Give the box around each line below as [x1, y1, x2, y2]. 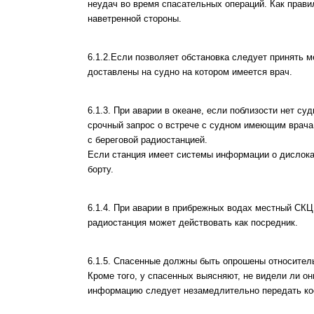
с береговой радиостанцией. [88, 134, 207, 145]
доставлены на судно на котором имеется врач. [88, 66, 292, 77]
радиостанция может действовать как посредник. [88, 217, 298, 228]
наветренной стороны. [88, 13, 182, 24]
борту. [88, 163, 114, 175]
